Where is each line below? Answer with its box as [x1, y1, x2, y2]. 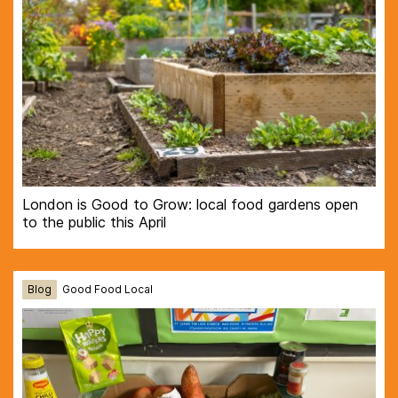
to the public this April [22, 212, 166, 231]
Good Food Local [62, 282, 153, 296]
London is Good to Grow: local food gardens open [22, 195, 358, 213]
